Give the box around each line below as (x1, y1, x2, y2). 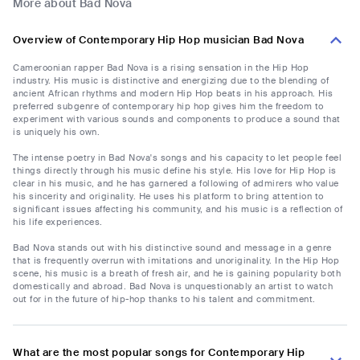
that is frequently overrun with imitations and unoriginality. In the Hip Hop (13, 255, 339, 267)
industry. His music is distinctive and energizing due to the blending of (13, 75, 329, 87)
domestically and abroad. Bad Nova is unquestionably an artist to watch (13, 280, 333, 292)
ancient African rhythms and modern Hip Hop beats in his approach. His (13, 88, 333, 100)
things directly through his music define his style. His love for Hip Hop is (13, 165, 337, 177)
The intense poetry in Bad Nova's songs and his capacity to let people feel (13, 152, 342, 164)
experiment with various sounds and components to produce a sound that (13, 113, 341, 125)
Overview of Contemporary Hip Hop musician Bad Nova (13, 33, 304, 47)
